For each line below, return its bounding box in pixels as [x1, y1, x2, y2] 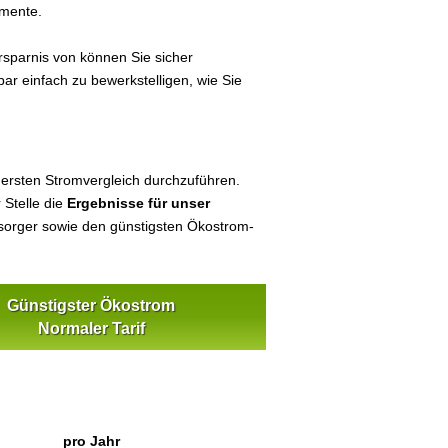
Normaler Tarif [37, 320, 145, 337]
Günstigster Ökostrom [7, 297, 175, 314]
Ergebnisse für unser [67, 195, 210, 211]
